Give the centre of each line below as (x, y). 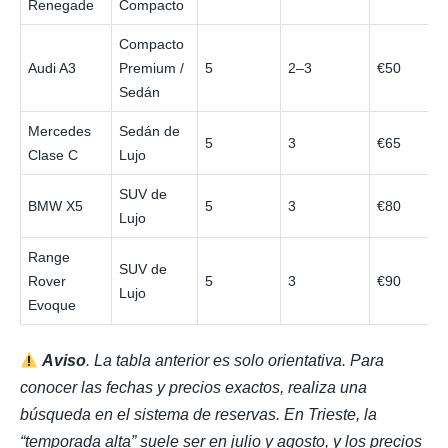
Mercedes (60, 131)
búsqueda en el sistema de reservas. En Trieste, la (198, 415)
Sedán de (150, 131)
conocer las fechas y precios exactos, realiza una (193, 388)
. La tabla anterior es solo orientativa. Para (235, 361)
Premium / (152, 68)
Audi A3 (52, 68)
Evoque (52, 305)
